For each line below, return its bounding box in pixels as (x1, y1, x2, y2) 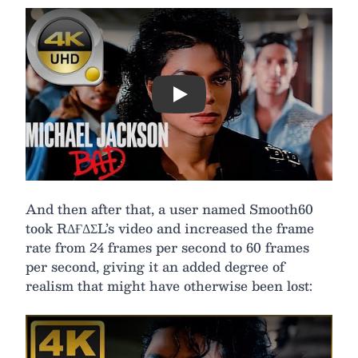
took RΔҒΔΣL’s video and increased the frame (26, 217, 314, 239)
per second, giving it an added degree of (26, 256, 284, 277)
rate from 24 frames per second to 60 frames (26, 237, 309, 258)
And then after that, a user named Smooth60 (26, 198, 313, 220)
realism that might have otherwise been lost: (26, 275, 312, 296)
